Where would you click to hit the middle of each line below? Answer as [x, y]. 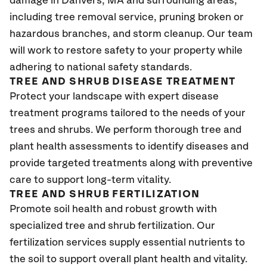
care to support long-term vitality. [93, 180]
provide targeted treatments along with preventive [131, 163]
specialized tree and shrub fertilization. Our [112, 226]
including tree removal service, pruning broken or [127, 17]
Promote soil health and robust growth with [113, 209]
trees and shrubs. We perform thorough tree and [125, 130]
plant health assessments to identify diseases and [129, 147]
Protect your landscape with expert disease [114, 97]
